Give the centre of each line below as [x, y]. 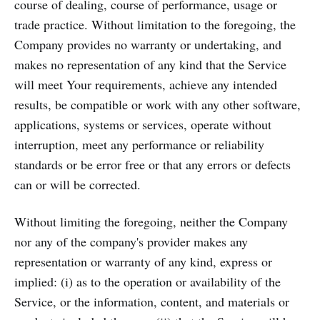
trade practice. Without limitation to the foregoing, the [155, 24]
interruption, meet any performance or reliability [139, 144]
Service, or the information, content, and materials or [152, 301]
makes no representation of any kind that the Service [150, 64]
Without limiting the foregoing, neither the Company [151, 221]
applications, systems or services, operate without [143, 124]
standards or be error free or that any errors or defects [152, 164]
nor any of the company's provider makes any [131, 241]
